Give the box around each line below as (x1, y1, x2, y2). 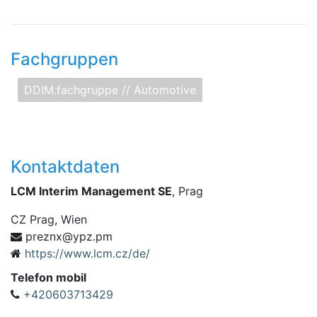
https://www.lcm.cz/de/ (25, 246, 150, 260)
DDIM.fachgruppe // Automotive (24, 83, 196, 97)
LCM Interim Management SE (11, 184, 172, 198)
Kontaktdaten (11, 156, 120, 177)
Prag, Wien (26, 212, 87, 226)
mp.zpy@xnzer (33, 229, 113, 243)
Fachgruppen (11, 49, 118, 69)
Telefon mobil (11, 270, 86, 284)
